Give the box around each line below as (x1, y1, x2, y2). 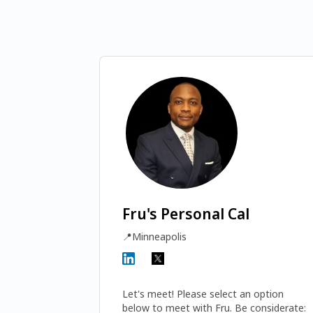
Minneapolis (132, 230, 187, 243)
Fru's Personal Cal (122, 204, 250, 224)
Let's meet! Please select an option (122, 287, 284, 300)
